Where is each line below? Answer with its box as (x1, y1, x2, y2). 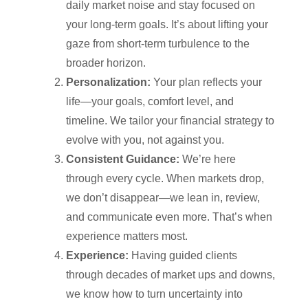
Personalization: (66, 76, 153, 88)
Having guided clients (131, 250, 237, 261)
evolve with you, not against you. (66, 134, 227, 146)
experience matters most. (66, 230, 190, 242)
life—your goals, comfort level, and (66, 96, 234, 107)
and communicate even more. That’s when (66, 211, 272, 223)
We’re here (182, 153, 236, 165)
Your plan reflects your (153, 76, 262, 88)
